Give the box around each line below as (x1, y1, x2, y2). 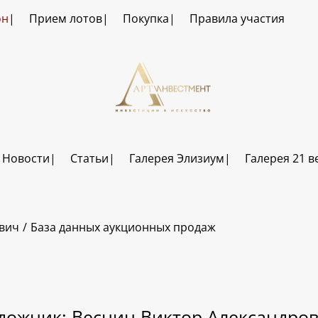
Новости (1, 150, 50, 167)
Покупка (122, 11, 169, 26)
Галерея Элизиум (128, 150, 224, 167)
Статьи (70, 150, 109, 167)
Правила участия (189, 11, 285, 26)
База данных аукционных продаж (31, 219, 216, 236)
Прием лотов (28, 11, 102, 26)
